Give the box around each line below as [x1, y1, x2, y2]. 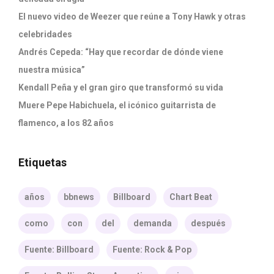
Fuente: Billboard [24, 244, 94, 254]
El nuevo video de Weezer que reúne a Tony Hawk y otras [18, 11, 246, 21]
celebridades [18, 29, 72, 39]
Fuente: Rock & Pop [113, 244, 191, 254]
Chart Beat [169, 191, 212, 202]
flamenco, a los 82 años [18, 117, 116, 128]
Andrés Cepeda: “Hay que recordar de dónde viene [18, 46, 223, 57]
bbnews [64, 191, 94, 202]
